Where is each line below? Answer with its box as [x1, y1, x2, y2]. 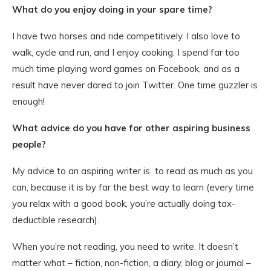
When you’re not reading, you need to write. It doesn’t [12, 241, 238, 252]
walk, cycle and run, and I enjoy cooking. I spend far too [12, 47, 240, 58]
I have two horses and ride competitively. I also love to [12, 30, 240, 42]
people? [12, 139, 46, 150]
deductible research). [12, 214, 99, 226]
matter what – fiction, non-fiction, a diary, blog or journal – [12, 257, 251, 269]
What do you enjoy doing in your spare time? [12, 4, 212, 15]
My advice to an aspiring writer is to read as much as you [12, 165, 253, 177]
